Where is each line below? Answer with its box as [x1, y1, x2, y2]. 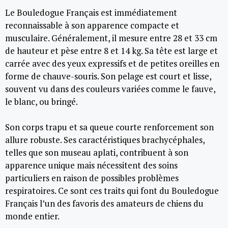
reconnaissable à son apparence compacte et [5, 19, 179, 31]
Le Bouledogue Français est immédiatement [5, 6, 177, 18]
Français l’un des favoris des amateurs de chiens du [5, 197, 204, 209]
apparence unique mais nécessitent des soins [5, 159, 178, 171]
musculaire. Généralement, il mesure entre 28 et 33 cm [5, 32, 217, 44]
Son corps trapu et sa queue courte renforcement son [5, 121, 214, 133]
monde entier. [5, 210, 60, 222]
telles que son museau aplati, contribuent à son [5, 147, 188, 158]
